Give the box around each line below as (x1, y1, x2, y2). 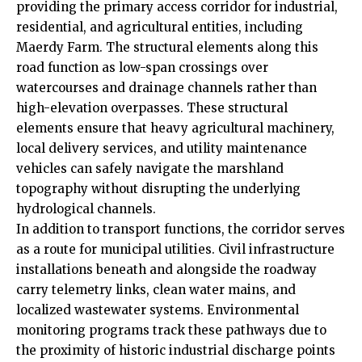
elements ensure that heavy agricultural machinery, (16, 120, 335, 137)
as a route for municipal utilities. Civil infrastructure (16, 242, 335, 258)
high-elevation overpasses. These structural (16, 100, 288, 116)
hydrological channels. (16, 201, 156, 217)
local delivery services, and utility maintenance (16, 141, 307, 157)
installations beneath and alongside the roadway (16, 262, 317, 278)
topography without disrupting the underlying (16, 181, 301, 197)
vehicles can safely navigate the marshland (16, 161, 284, 177)
